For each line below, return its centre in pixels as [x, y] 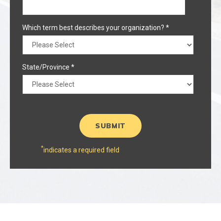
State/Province [46, 67]
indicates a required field [81, 150]
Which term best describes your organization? [93, 27]
